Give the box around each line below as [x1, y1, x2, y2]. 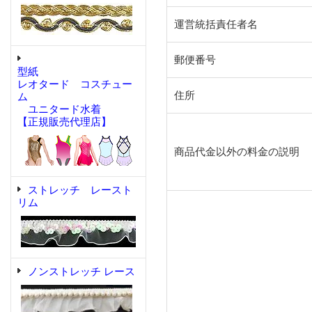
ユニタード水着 [17, 104, 101, 115]
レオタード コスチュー [17, 79, 132, 90]
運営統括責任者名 [174, 19, 258, 31]
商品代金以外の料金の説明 [174, 146, 299, 158]
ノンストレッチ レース [28, 266, 135, 277]
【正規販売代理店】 [17, 116, 111, 127]
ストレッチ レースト [28, 185, 132, 196]
